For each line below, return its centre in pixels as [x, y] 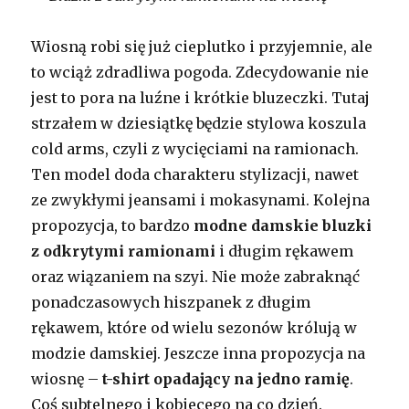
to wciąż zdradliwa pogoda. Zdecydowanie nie [200, 72]
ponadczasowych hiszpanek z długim [171, 302]
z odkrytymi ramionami [124, 251]
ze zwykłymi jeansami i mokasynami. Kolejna [201, 199]
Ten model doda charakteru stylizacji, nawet [195, 174]
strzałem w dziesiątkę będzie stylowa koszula [199, 123]
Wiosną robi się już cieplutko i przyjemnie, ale [202, 46]
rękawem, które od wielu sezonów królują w [194, 327]
